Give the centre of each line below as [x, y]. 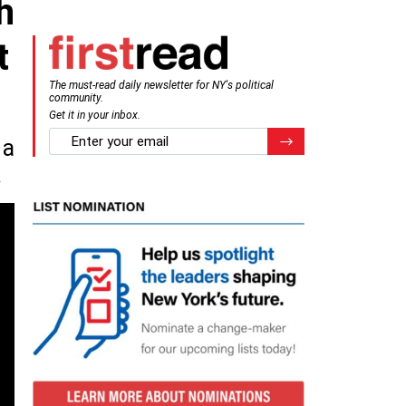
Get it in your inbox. [95, 115]
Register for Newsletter [340, 139]
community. [76, 97]
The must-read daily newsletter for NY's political [161, 85]
